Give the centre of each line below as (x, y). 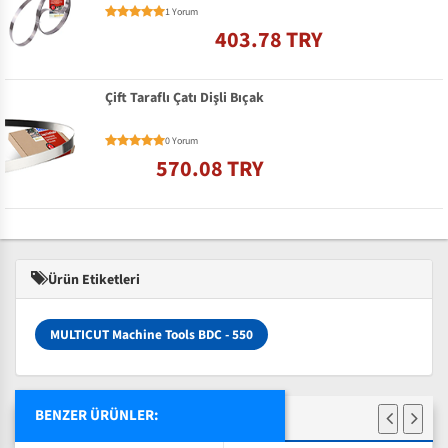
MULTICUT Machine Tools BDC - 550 (151, 334)
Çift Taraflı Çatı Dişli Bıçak (184, 98)
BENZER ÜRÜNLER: (97, 415)
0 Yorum (181, 140)
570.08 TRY (210, 168)
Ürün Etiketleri (92, 279)
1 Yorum (181, 12)
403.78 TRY (269, 40)
